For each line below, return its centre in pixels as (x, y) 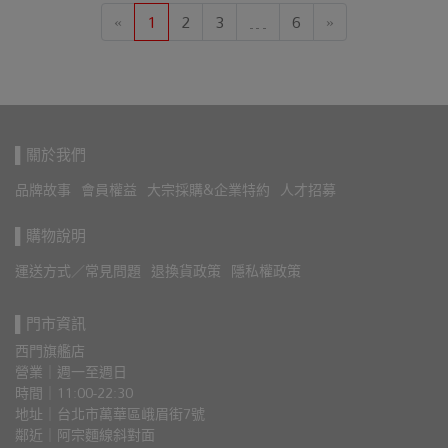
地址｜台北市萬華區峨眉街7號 (110, 413)
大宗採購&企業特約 (208, 189)
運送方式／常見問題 (78, 270)
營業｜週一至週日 (71, 371)
